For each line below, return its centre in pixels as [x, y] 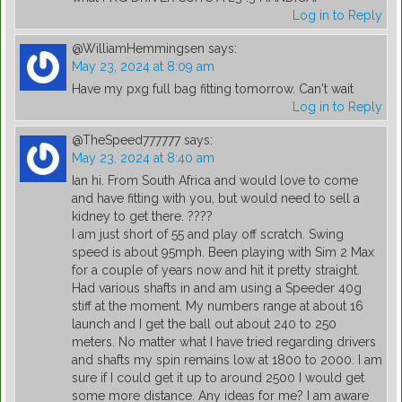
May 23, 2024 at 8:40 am [143, 158]
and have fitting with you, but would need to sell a [216, 199]
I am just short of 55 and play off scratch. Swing [208, 235]
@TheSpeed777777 [126, 140]
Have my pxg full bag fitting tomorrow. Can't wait [213, 89]
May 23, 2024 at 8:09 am [143, 67]
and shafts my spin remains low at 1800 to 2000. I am [227, 360]
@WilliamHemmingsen [138, 49]
